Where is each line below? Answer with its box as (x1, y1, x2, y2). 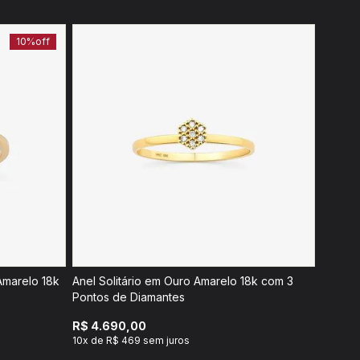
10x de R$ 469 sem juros (72, 334, 190, 346)
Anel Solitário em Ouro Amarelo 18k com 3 (72, 274, 293, 288)
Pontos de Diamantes (72, 290, 185, 304)
